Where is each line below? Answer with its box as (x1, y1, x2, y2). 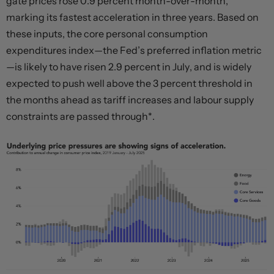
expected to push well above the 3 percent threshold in (6, 76, 253, 89)
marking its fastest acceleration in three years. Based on (6, 10, 259, 23)
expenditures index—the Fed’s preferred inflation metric (6, 43, 262, 56)
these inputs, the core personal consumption (6, 27, 208, 40)
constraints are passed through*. (6, 109, 155, 122)
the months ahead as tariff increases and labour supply (6, 93, 254, 106)
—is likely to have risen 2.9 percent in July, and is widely (6, 60, 251, 73)
